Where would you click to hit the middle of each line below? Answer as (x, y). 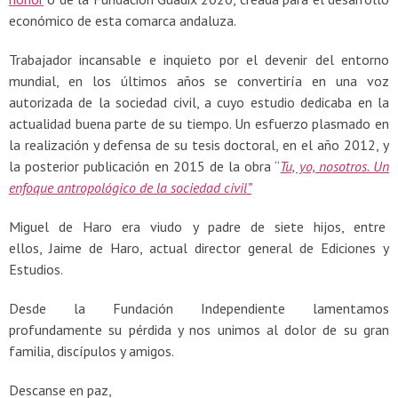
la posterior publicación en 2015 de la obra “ (145, 166)
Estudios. (36, 269)
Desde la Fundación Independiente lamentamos (199, 308)
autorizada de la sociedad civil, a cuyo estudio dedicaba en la (199, 102)
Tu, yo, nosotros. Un (335, 166)
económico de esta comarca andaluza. (123, 20)
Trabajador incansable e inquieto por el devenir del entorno (199, 59)
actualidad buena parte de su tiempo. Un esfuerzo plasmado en (199, 123)
